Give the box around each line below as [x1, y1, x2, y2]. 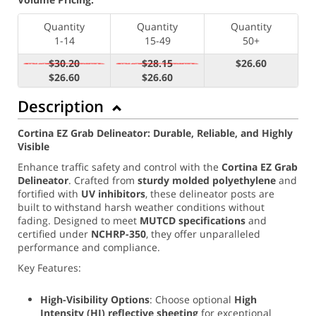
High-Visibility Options [40, 292, 150, 306]
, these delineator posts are [145, 186, 274, 200]
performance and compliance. [18, 240, 160, 254]
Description [18, 95, 108, 116]
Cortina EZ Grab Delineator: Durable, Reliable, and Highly [18, 126, 293, 140]
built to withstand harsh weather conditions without [18, 200, 265, 214]
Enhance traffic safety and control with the [18, 159, 221, 174]
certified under [18, 226, 91, 241]
